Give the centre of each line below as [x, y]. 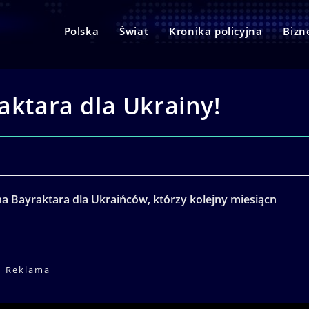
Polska [81, 31]
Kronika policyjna [216, 31]
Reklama [28, 270]
